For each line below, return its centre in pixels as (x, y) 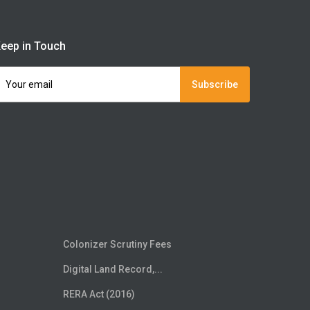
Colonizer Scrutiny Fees (117, 245)
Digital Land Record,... (113, 270)
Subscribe (215, 85)
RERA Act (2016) (99, 294)
